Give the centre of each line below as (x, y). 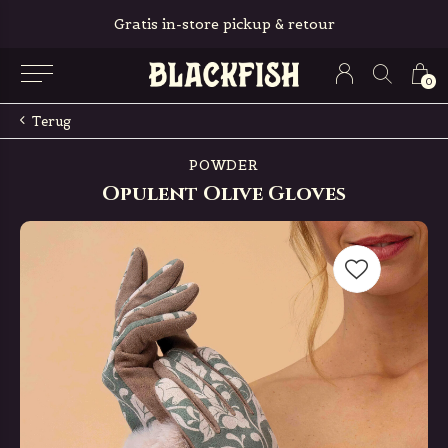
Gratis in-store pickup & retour (224, 24)
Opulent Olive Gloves (224, 193)
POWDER (224, 165)
